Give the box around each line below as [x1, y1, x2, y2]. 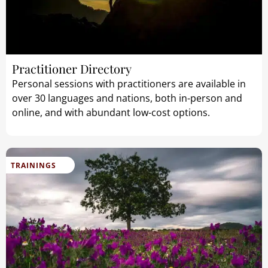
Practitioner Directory [12, 60, 132, 77]
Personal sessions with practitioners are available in [12, 77, 246, 90]
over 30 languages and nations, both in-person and [12, 91, 242, 105]
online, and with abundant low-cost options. [12, 105, 210, 119]
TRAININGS [11, 160, 56, 170]
